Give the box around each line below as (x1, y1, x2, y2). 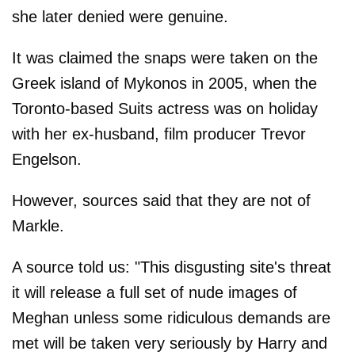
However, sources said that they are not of (12, 191, 311, 209)
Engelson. (12, 150, 82, 168)
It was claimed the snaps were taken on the (12, 48, 318, 67)
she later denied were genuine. (12, 7, 228, 25)
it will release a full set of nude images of (12, 283, 297, 301)
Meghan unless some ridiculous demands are (12, 308, 330, 326)
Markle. (12, 216, 64, 235)
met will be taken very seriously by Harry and (12, 334, 327, 352)
